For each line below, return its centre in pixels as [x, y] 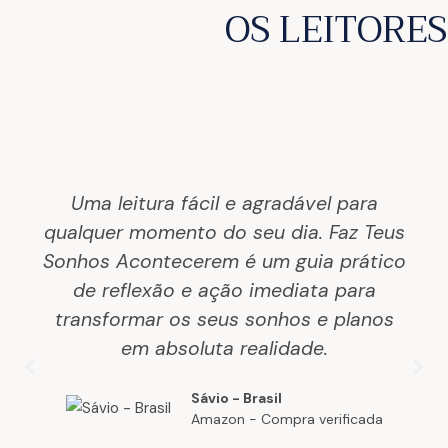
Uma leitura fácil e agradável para [224, 203]
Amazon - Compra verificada [286, 418]
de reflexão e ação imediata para [224, 290]
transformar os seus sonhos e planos [224, 319]
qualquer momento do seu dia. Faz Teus [224, 232]
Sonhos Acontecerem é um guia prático [224, 261]
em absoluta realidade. [224, 348]
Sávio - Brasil [236, 397]
